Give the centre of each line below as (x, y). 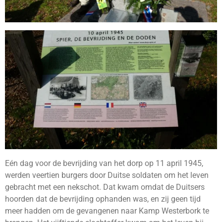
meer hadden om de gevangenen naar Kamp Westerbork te (107, 211)
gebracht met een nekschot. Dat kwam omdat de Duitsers (105, 187)
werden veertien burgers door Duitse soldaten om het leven (107, 175)
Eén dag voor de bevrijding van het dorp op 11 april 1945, (104, 163)
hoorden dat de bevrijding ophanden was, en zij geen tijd (103, 199)
